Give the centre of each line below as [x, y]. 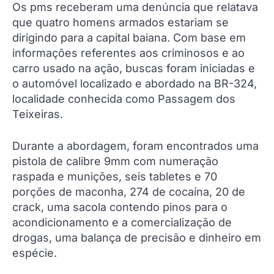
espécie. [35, 253]
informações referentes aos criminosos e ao [128, 53]
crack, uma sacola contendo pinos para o [120, 207]
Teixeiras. [38, 114]
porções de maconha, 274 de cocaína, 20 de [129, 192]
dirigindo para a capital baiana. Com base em [129, 38]
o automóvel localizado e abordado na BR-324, [135, 84]
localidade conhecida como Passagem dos [124, 99]
